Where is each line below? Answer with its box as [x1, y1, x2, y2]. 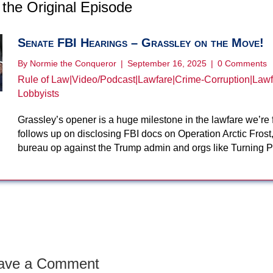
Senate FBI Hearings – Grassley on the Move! [18, 35, 264, 49]
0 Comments [218, 58, 268, 68]
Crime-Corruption [175, 74, 250, 85]
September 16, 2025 [127, 58, 210, 68]
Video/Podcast [72, 74, 136, 85]
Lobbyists [18, 88, 60, 99]
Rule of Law [18, 74, 70, 85]
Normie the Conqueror [30, 58, 117, 68]
